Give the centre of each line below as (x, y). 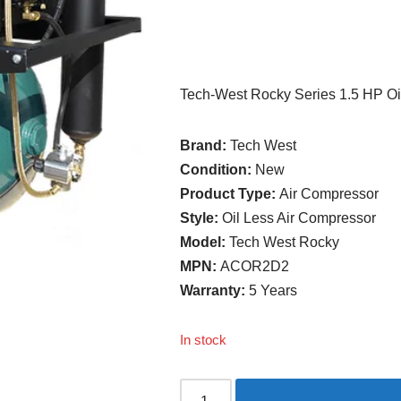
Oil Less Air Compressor (299, 218)
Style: (201, 218)
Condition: (218, 170)
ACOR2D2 (255, 266)
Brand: (205, 145)
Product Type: (230, 194)
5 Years (273, 290)
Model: (205, 242)
